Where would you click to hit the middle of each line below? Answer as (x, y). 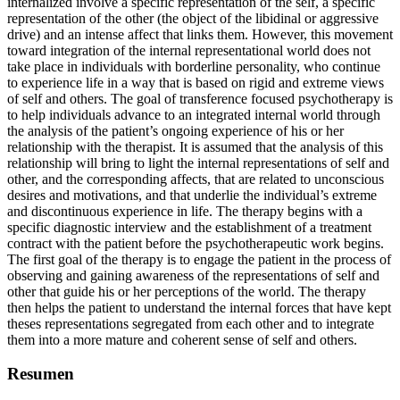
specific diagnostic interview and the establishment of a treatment (189, 227)
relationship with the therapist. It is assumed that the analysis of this (195, 146)
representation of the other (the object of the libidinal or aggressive (193, 18)
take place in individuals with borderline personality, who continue (194, 66)
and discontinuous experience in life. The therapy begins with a (185, 211)
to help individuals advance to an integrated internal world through (194, 114)
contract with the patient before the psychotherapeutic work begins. (196, 243)
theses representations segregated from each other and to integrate (191, 323)
